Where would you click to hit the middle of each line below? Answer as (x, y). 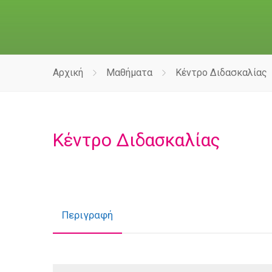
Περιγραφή (87, 215)
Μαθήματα (129, 73)
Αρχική (68, 73)
